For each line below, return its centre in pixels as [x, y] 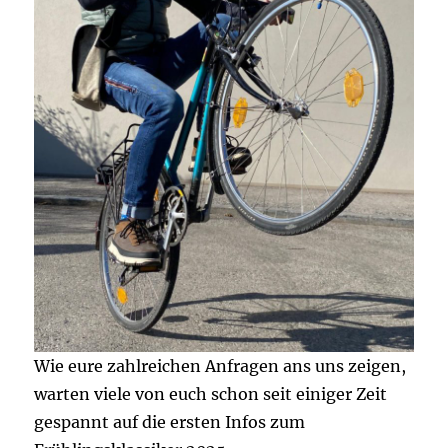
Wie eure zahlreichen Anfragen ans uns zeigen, [220, 366]
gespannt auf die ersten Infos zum [170, 422]
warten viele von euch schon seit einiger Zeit [211, 394]
